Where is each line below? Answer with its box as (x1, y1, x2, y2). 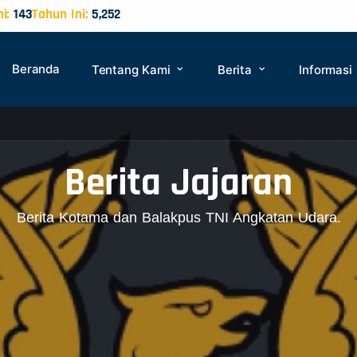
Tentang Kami (91, 62, 175, 77)
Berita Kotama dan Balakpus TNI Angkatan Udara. (16, 210, 341, 226)
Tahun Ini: (32, 6, 88, 23)
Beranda (12, 61, 60, 76)
